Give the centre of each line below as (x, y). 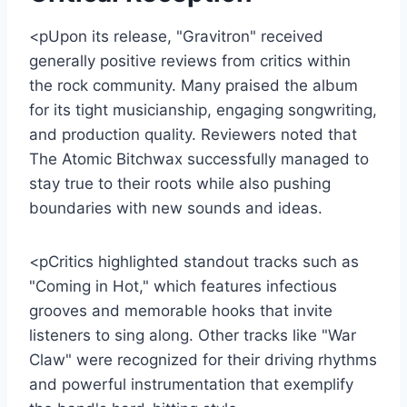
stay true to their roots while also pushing (180, 183)
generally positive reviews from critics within (190, 60)
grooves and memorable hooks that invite (181, 310)
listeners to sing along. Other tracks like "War (193, 335)
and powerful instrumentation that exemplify (191, 384)
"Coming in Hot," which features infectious (183, 286)
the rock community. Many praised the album (194, 85)
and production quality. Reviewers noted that (193, 134)
